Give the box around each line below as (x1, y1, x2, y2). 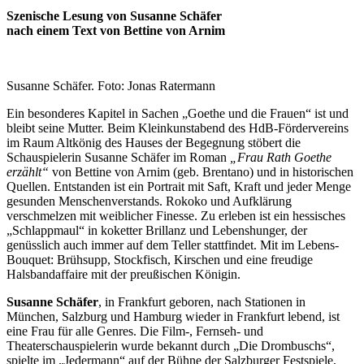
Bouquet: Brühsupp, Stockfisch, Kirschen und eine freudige (6, 252, 313, 266)
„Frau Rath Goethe (230, 149, 331, 164)
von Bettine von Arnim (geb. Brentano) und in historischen (49, 164, 353, 179)
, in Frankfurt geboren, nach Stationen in (98, 294, 305, 309)
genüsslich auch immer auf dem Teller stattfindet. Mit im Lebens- (6, 237, 339, 252)
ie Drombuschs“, (249, 338, 335, 353)
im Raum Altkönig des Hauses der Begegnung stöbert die (6, 135, 301, 149)
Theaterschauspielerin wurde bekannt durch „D (6, 338, 249, 353)
